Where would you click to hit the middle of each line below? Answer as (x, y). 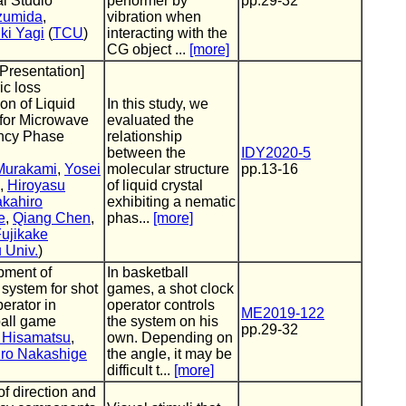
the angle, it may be (169, 354)
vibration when (154, 17)
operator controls (161, 305)
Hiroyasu (36, 185)
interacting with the (167, 33)
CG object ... (148, 49)
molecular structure (168, 169)
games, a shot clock (170, 289)
